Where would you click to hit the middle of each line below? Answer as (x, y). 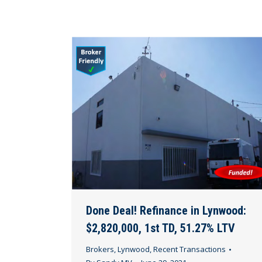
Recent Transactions (189, 249)
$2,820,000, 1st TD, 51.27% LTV (161, 228)
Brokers (100, 249)
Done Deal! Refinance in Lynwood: (166, 211)
